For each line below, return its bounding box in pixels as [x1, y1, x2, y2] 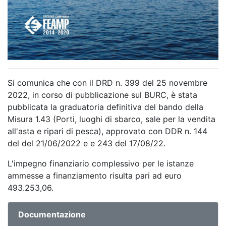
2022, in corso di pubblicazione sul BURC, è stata [8, 90, 197, 100]
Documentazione [18, 209, 86, 220]
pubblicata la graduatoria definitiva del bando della [8, 102, 203, 112]
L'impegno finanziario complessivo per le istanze [8, 158, 194, 169]
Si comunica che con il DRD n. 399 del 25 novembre [8, 78, 207, 88]
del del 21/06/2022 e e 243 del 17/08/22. [8, 138, 165, 149]
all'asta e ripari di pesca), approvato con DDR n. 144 [8, 126, 207, 137]
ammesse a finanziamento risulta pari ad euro [8, 171, 182, 181]
